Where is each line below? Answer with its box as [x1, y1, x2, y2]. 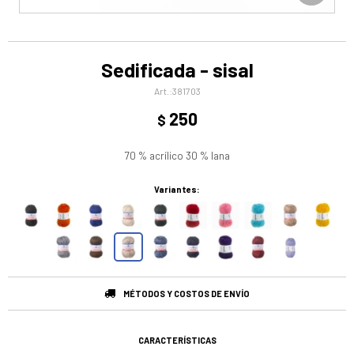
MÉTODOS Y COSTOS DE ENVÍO [123, 288, 250, 299]
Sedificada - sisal [100, 58, 254, 81]
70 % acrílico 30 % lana [124, 149, 230, 162]
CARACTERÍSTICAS [137, 335, 217, 345]
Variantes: [154, 184, 200, 194]
